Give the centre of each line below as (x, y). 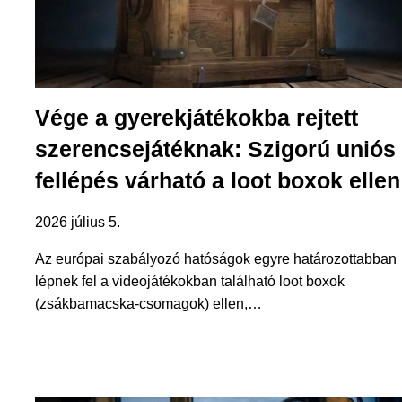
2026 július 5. (77, 223)
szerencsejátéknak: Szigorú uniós (215, 149)
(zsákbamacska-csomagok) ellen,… (148, 304)
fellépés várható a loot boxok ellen (217, 181)
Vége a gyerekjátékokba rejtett (196, 118)
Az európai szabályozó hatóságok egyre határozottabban (215, 259)
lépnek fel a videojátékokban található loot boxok (189, 282)
